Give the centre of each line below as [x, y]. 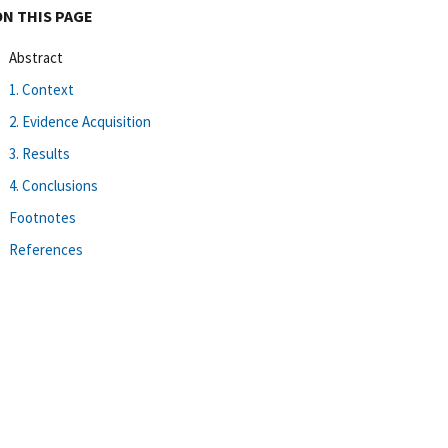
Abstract [36, 57]
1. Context [41, 89]
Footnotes [42, 217]
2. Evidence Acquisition [80, 121]
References [46, 249]
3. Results [39, 153]
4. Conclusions [53, 185]
